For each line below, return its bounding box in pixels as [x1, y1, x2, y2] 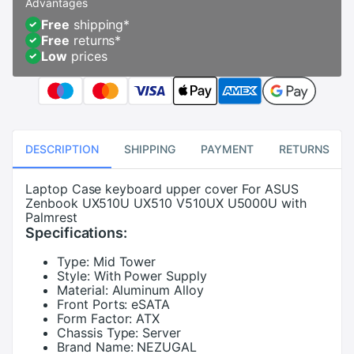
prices [66, 47, 107, 64]
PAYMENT [201, 142, 254, 156]
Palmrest [25, 209, 77, 225]
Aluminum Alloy [111, 281, 204, 298]
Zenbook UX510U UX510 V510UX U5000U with [25, 194, 307, 211]
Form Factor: [57, 310, 133, 326]
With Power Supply [93, 267, 207, 284]
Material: [57, 281, 108, 298]
